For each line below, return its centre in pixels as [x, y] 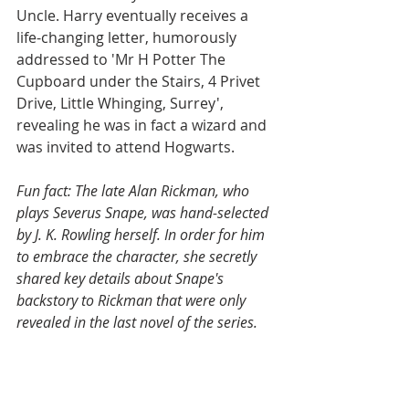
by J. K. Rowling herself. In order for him [142, 235]
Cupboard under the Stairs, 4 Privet [140, 82]
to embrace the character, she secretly [138, 257]
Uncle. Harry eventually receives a [134, 16]
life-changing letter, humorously [128, 38]
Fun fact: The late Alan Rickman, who [135, 191]
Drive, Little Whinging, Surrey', [122, 104]
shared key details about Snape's [122, 279]
